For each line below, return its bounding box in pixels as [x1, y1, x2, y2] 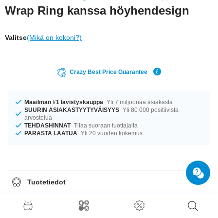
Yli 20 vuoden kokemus [79, 129, 143, 137]
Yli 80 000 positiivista [121, 106, 179, 113]
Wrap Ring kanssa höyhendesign [5, 3, 189, 17]
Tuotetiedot [27, 178, 66, 186]
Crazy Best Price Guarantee [70, 68, 147, 75]
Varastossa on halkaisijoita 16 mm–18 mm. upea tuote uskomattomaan [12, 192, 198, 200]
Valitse [5, 33, 27, 41]
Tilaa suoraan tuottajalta [73, 122, 138, 129]
